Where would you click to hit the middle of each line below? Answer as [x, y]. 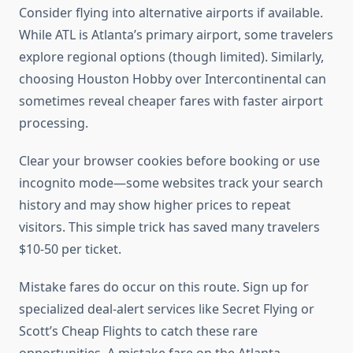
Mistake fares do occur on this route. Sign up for [164, 287]
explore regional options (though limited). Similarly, [171, 57]
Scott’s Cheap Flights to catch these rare [138, 331]
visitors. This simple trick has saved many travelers [169, 227]
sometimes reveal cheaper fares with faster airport [171, 101]
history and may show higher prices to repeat [155, 205]
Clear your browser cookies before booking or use [169, 161]
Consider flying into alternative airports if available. [171, 13]
